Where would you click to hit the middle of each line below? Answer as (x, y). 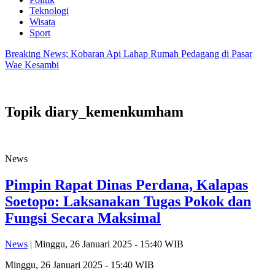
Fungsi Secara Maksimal (83, 218)
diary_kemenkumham (114, 111)
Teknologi (49, 11)
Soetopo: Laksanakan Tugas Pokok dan (128, 201)
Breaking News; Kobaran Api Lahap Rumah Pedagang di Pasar (129, 54)
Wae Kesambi (32, 65)
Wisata (42, 22)
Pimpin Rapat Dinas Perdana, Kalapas (126, 184)
